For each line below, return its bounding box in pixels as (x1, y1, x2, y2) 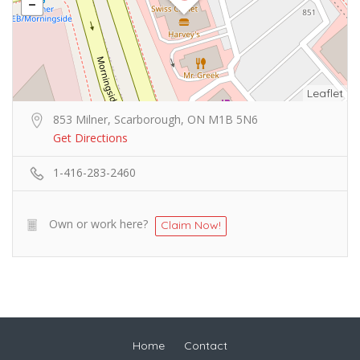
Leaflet (307, 86, 343, 100)
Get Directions (53, 130, 128, 145)
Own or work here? (49, 216, 148, 231)
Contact (184, 338, 227, 353)
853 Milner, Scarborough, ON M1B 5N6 (53, 112, 258, 127)
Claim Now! (161, 218, 221, 232)
